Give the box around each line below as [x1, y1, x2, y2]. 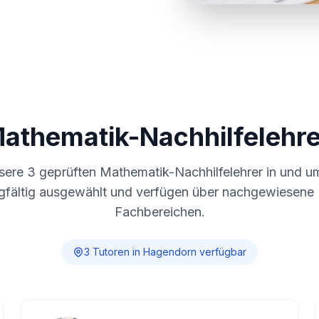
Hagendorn [143, 246, 197, 258]
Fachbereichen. [114, 204, 205, 219]
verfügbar [197, 246, 246, 258]
